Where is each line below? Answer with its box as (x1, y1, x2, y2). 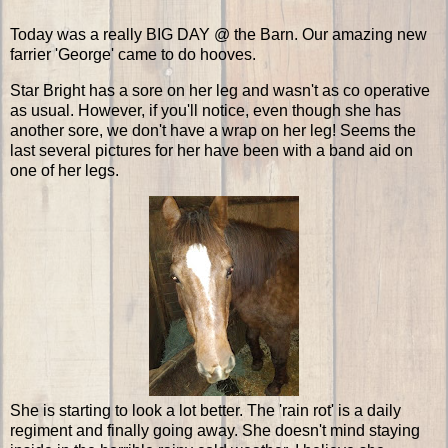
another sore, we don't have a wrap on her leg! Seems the (10, 121, 416, 139)
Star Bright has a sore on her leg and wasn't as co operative (10, 81, 430, 99)
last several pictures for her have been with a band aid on (10, 141, 413, 159)
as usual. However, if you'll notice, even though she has (10, 101, 401, 119)
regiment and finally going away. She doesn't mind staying (10, 422, 420, 440)
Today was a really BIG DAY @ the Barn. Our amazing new (10, 25, 427, 43)
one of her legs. (10, 161, 119, 179)
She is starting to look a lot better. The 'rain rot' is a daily (10, 402, 401, 420)
